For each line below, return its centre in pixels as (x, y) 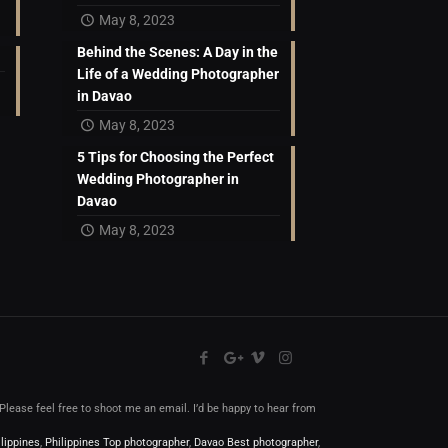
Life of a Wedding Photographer (178, 74)
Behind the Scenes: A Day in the (178, 52)
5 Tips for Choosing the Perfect (176, 157)
